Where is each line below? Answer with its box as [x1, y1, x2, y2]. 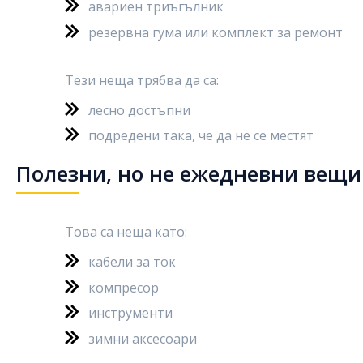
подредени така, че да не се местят [88, 126, 314, 144]
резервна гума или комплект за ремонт [88, 23, 343, 41]
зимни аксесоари [88, 329, 197, 348]
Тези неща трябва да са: [65, 70, 219, 89]
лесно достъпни [88, 100, 190, 119]
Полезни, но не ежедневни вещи [16, 159, 361, 188]
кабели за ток [88, 253, 176, 271]
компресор [88, 278, 159, 297]
